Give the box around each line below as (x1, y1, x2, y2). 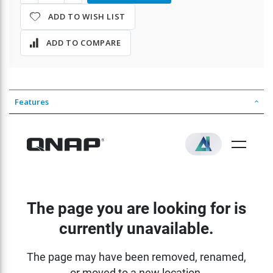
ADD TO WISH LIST (48, 11, 126, 23)
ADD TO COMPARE (46, 37, 121, 49)
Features (15, 96, 49, 108)
